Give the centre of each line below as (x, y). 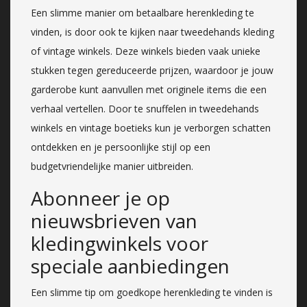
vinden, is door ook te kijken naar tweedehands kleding (152, 32)
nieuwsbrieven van (114, 220)
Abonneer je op (100, 198)
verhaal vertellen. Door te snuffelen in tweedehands (145, 108)
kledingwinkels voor (120, 243)
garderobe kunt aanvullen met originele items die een (149, 89)
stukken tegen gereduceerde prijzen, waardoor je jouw (152, 70)
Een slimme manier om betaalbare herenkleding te (143, 12)
